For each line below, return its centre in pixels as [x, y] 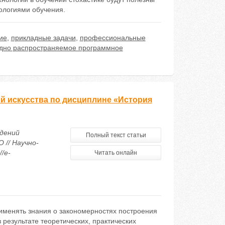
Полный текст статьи [116, 135]
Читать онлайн [116, 153]
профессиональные [113, 38]
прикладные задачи [43, 38]
